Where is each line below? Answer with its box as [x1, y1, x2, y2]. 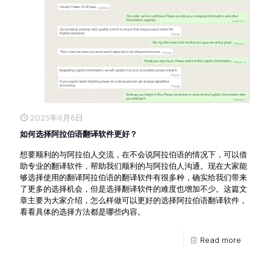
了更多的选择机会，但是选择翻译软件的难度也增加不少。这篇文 [20, 183, 247, 193]
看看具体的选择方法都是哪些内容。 [20, 206, 145, 216]
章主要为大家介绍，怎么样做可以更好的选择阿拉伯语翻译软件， [20, 195, 247, 205]
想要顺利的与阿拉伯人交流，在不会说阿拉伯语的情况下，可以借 [20, 149, 247, 159]
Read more [200, 234, 241, 245]
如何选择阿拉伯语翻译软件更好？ [20, 128, 137, 139]
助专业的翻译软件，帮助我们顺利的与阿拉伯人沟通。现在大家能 [20, 160, 247, 171]
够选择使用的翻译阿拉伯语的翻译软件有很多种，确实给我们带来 [20, 172, 247, 182]
